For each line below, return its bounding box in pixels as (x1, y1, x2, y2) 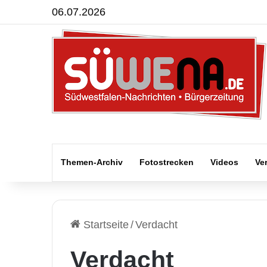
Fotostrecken (139, 157, 194, 167)
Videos (210, 157, 238, 167)
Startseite (80, 219, 129, 231)
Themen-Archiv (61, 157, 123, 167)
